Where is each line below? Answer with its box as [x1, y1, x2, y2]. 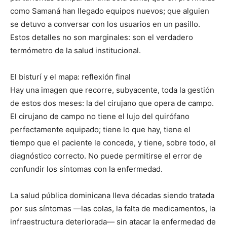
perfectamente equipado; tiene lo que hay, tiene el [10, 125, 191, 134]
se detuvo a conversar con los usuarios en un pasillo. [10, 19, 200, 29]
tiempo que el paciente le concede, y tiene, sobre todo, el [10, 138, 216, 147]
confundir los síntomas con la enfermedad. [10, 164, 163, 174]
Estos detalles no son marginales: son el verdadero [10, 32, 193, 42]
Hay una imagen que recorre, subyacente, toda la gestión [10, 85, 214, 95]
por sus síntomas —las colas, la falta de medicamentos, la [10, 204, 215, 213]
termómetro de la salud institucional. [10, 46, 141, 55]
